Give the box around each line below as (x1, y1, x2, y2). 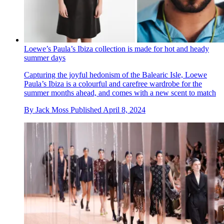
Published (70, 105, 103, 114)
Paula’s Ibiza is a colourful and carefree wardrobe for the (24, 79, 202, 88)
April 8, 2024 (103, 105, 145, 114)
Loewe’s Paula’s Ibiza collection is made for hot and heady (24, 44, 209, 53)
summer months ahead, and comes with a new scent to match (24, 88, 216, 97)
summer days (24, 53, 65, 62)
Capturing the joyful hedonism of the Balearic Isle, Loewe (24, 70, 207, 79)
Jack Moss (35, 105, 68, 114)
